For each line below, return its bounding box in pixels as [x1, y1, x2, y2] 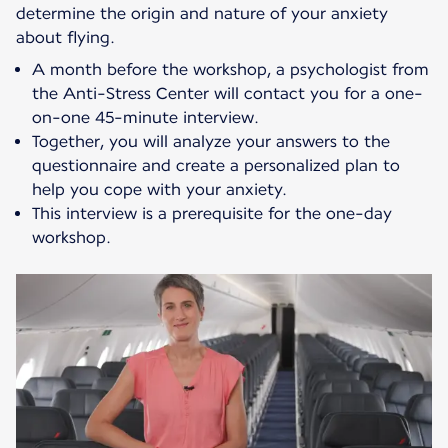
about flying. [16, 27, 115, 47]
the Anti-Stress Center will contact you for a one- [32, 83, 423, 103]
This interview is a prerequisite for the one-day [32, 203, 392, 223]
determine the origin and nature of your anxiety [16, 3, 388, 23]
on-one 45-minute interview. [32, 107, 259, 127]
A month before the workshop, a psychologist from [32, 59, 429, 79]
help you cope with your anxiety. [32, 179, 287, 199]
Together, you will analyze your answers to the [32, 131, 390, 151]
